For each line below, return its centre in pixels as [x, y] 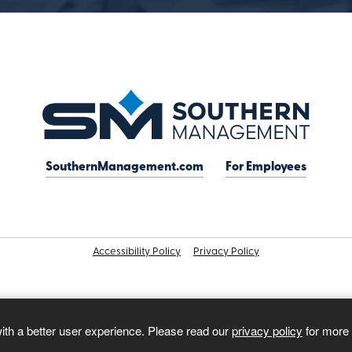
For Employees [266, 168]
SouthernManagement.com [124, 168]
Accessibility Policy [136, 252]
